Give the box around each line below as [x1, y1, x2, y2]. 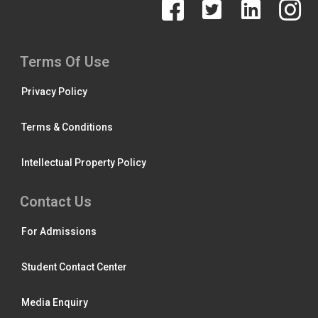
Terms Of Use [20, 53, 109, 71]
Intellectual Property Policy [21, 157, 146, 169]
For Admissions [21, 226, 97, 238]
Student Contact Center [21, 261, 127, 273]
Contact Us [20, 193, 92, 211]
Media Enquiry [21, 297, 88, 309]
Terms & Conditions [21, 121, 113, 133]
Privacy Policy [21, 86, 87, 98]
